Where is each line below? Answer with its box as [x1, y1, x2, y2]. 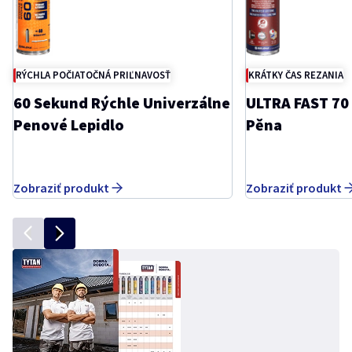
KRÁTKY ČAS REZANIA [248, 68, 343, 82]
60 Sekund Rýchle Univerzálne [13, 92, 230, 112]
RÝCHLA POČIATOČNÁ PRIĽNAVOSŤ [16, 68, 170, 82]
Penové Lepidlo [13, 114, 124, 134]
